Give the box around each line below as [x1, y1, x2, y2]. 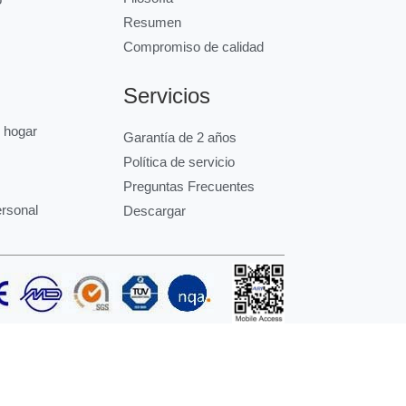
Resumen [122, 14, 181, 30]
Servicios [122, 82, 210, 108]
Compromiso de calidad [122, 38, 264, 54]
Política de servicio [122, 153, 235, 169]
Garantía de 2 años [122, 129, 237, 145]
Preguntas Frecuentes [122, 178, 255, 194]
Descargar [122, 202, 186, 218]
